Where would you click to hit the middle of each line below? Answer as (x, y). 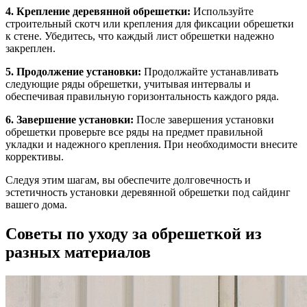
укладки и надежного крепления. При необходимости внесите (151, 144)
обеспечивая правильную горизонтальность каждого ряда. (142, 96)
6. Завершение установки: (70, 119)
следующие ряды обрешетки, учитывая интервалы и (128, 84)
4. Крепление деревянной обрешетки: (98, 11)
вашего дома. (36, 204)
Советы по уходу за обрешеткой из (134, 233)
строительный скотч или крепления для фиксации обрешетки (150, 23)
